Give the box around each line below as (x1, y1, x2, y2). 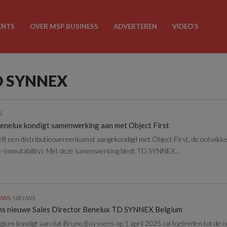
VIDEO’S (172, 22, 199, 30)
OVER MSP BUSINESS (29, 22, 98, 30)
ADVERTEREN (113, 22, 157, 30)
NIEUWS (13, 194, 35, 201)
